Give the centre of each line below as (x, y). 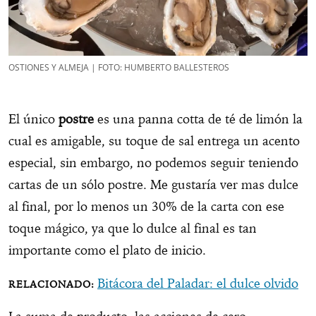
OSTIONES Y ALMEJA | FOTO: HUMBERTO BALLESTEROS (119, 68)
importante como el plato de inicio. (111, 250)
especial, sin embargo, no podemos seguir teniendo (153, 163)
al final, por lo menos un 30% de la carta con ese (146, 207)
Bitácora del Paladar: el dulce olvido (198, 284)
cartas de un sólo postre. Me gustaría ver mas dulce (153, 185)
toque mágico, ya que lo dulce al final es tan (133, 229)
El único (34, 119)
